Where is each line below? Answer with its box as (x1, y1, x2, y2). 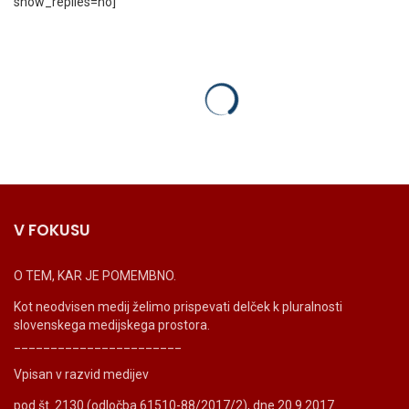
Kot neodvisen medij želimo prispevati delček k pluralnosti (14, 299, 342, 315)
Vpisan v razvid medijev (14, 367, 149, 383)
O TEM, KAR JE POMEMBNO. (14, 268, 176, 284)
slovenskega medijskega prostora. (14, 318, 210, 333)
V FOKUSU (14, 219, 90, 242)
